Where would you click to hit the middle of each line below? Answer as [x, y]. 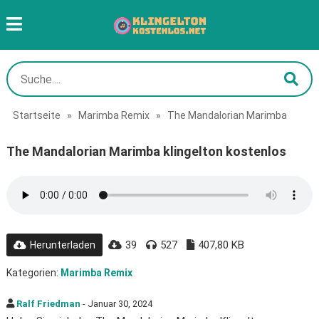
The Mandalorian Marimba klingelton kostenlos [146, 151]
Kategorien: [33, 273]
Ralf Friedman [48, 304]
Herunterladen [62, 245]
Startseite [36, 115]
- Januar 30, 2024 [116, 304]
